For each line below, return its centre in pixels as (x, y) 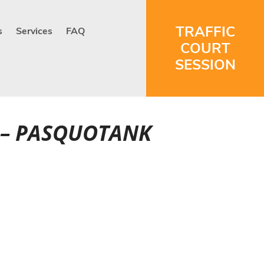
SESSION (205, 65)
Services (34, 31)
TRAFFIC (205, 32)
